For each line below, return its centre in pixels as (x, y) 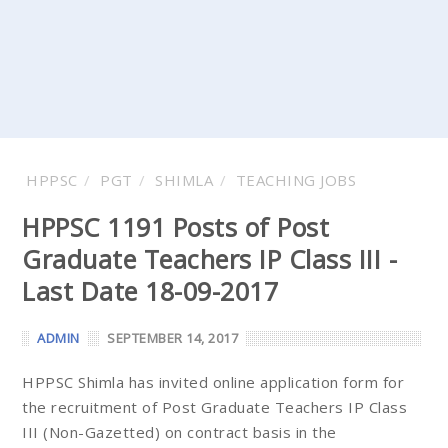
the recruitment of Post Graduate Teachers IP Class (214, 407)
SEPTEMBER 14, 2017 (173, 338)
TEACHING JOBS (295, 180)
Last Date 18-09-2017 (150, 291)
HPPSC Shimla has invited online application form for (213, 382)
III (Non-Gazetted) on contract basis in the (179, 432)
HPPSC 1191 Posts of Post (175, 227)
